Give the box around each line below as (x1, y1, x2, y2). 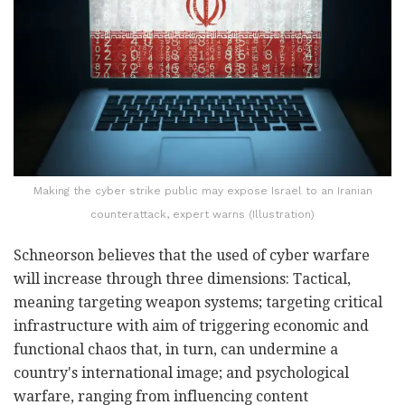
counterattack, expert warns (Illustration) (90, 208, 315, 221)
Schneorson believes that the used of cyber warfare (14, 247, 370, 265)
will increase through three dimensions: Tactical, (14, 270, 351, 288)
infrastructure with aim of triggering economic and (14, 317, 369, 335)
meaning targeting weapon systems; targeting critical (14, 294, 382, 312)
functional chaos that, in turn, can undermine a (14, 341, 338, 359)
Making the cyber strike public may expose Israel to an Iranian (33, 184, 372, 198)
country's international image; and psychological (14, 364, 349, 382)
